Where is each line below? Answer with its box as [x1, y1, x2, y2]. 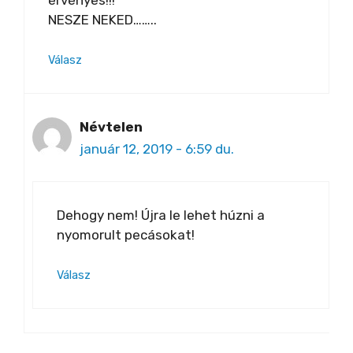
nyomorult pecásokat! [57, 226, 195, 243]
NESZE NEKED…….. [48, 11, 157, 28]
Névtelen [80, 119, 143, 136]
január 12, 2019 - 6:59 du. [80, 141, 234, 158]
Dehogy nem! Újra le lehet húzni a [57, 206, 265, 223]
